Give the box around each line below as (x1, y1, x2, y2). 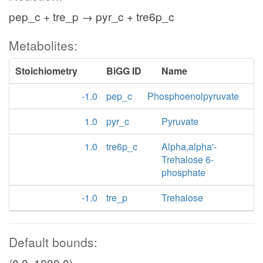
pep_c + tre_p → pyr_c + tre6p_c (9, 8, 174, 24)
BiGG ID (106, 64, 141, 77)
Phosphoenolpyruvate (147, 89, 239, 103)
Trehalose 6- (161, 153, 214, 166)
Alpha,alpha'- (161, 140, 217, 153)
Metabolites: (9, 36, 77, 54)
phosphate (161, 166, 206, 179)
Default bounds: (9, 233, 97, 251)
